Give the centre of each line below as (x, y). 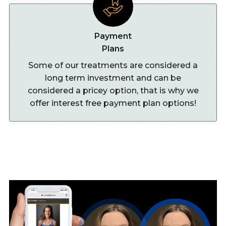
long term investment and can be (113, 78)
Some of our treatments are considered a (113, 65)
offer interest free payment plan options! (113, 103)
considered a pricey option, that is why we (113, 90)
